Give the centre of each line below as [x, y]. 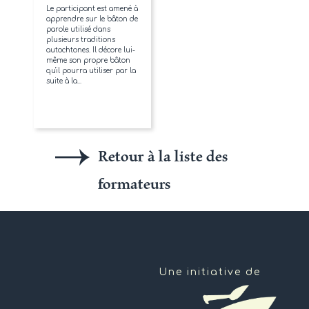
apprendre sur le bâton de [92, 19]
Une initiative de [209, 272]
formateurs [134, 183]
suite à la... [64, 81]
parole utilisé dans [78, 29]
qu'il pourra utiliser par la [91, 70]
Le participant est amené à [92, 8]
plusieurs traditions [81, 39]
